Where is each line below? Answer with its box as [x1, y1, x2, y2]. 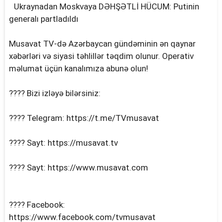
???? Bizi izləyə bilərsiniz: [8, 88, 101, 99]
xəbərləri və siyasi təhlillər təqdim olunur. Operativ [8, 51, 194, 61]
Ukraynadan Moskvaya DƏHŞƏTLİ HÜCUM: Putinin [13, 1, 199, 12]
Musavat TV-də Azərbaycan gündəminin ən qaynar [8, 39, 196, 49]
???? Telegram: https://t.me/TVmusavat [8, 113, 159, 123]
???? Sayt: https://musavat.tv [8, 138, 118, 148]
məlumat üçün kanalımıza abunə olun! [8, 63, 148, 74]
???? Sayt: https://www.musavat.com [8, 163, 148, 173]
